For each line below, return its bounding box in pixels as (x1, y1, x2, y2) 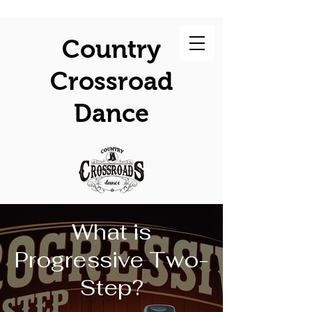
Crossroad (49, 68, 173, 95)
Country (61, 36, 161, 63)
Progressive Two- (14, 246, 209, 274)
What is (72, 218, 151, 246)
